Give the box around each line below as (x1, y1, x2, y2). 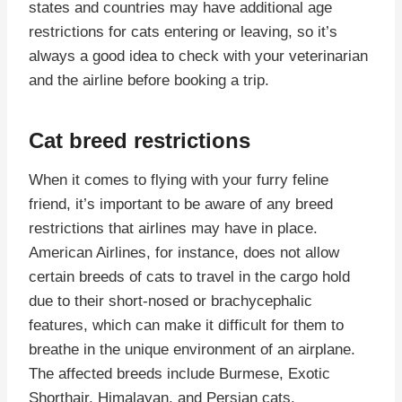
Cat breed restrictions (29, 127, 250, 153)
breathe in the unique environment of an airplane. (29, 340, 355, 358)
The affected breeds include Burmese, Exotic (29, 364, 330, 382)
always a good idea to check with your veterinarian (29, 47, 368, 65)
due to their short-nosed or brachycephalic (29, 292, 312, 310)
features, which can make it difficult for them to (29, 316, 344, 334)
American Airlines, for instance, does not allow (29, 243, 339, 261)
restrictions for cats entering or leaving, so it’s (29, 22, 337, 40)
